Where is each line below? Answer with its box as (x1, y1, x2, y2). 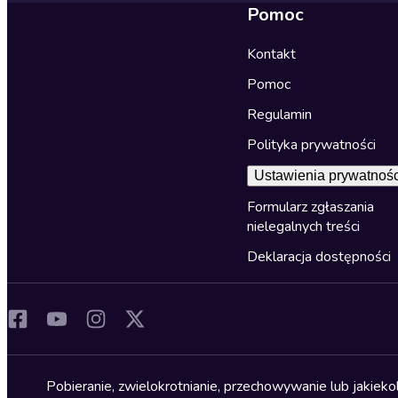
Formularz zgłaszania (246, 196, 374, 217)
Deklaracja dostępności (246, 246, 391, 267)
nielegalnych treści (246, 216, 360, 236)
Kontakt (246, 44, 296, 64)
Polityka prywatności (246, 134, 376, 155)
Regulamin (246, 104, 312, 124)
